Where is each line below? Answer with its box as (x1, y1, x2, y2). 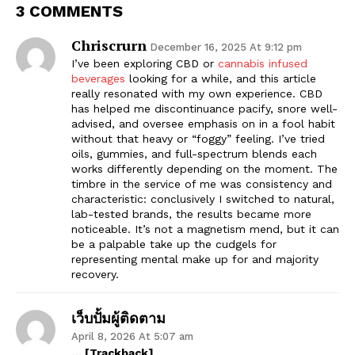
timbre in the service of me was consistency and (71, 177, 332, 190)
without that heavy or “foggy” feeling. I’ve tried (71, 132, 325, 145)
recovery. (71, 267, 119, 281)
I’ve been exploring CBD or (71, 56, 218, 70)
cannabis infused (218, 56, 307, 70)
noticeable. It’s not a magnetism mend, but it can (71, 222, 339, 235)
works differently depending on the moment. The (71, 162, 338, 175)
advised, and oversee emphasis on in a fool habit (71, 116, 335, 130)
